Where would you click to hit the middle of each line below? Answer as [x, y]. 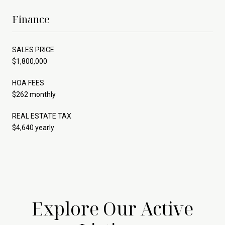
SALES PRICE [33, 49]
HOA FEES [28, 83]
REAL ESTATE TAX [42, 116]
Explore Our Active [113, 208]
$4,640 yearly [33, 127]
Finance [31, 19]
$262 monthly [34, 94]
